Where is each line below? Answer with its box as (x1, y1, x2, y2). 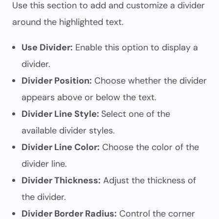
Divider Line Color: (22, 141, 100, 153)
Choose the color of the (100, 141, 199, 153)
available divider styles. (22, 125, 115, 136)
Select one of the (101, 108, 170, 120)
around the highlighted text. (12, 16, 124, 28)
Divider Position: (22, 75, 92, 87)
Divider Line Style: (22, 108, 101, 120)
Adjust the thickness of (101, 175, 196, 186)
